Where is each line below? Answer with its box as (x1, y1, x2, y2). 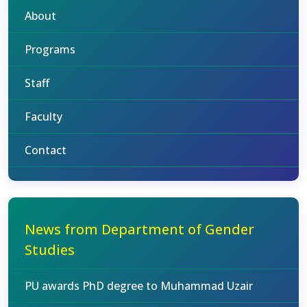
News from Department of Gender (25, 220, 254, 238)
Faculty (25, 109, 62, 124)
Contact (25, 143, 66, 158)
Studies (25, 241, 75, 259)
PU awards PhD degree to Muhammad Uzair (25, 278, 253, 293)
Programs (25, 42, 75, 57)
